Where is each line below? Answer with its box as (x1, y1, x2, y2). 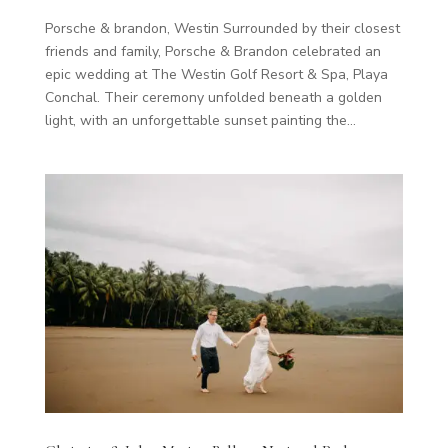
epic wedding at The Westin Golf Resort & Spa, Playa (44, 64, 388, 84)
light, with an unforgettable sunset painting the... (44, 110, 356, 130)
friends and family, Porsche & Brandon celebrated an (44, 41, 381, 61)
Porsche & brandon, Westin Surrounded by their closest (44, 18, 400, 38)
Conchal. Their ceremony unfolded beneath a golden (44, 87, 382, 107)
